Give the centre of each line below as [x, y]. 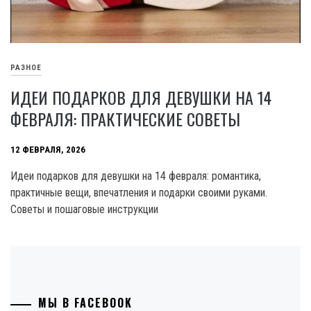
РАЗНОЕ [26, 68]
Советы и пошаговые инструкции [84, 210]
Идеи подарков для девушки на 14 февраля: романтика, [136, 176]
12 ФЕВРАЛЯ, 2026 [48, 150]
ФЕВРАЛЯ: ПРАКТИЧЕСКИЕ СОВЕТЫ [125, 119]
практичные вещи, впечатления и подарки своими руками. [139, 193]
